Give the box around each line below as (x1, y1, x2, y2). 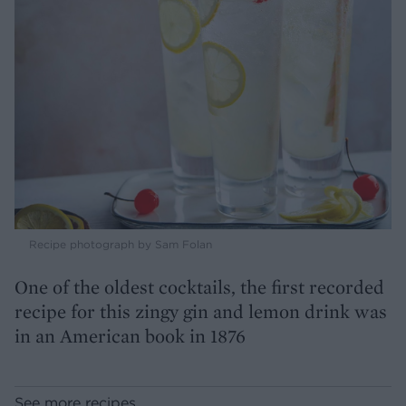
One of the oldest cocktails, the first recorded (14, 275, 384, 300)
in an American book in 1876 (14, 324, 246, 349)
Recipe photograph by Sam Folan (29, 237, 212, 252)
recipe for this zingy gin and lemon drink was (14, 299, 387, 324)
